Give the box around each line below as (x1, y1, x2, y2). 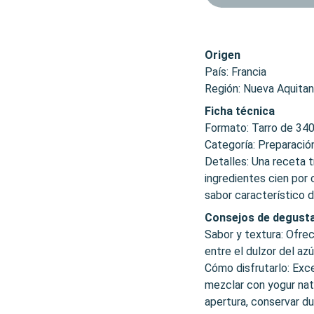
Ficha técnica (205, 104, 275, 118)
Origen (205, 48, 240, 62)
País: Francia (205, 65, 266, 78)
